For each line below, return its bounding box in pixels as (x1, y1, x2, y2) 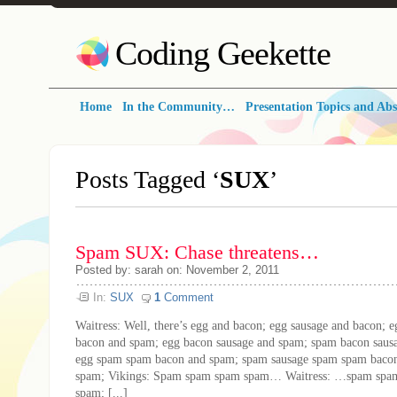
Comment (160, 291, 214, 304)
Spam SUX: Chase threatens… (75, 242, 319, 263)
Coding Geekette (115, 35, 331, 72)
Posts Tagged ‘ (75, 166, 220, 193)
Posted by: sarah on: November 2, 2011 (75, 263, 279, 276)
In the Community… (122, 100, 235, 113)
